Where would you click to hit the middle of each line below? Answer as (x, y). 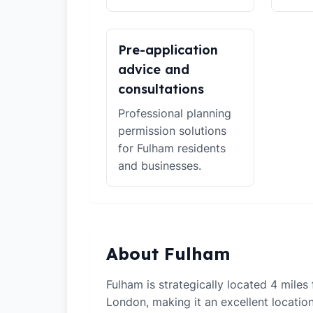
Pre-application (168, 50)
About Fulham (168, 254)
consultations (161, 89)
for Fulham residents (172, 148)
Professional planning (175, 113)
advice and (154, 70)
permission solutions (172, 131)
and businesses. (160, 166)
